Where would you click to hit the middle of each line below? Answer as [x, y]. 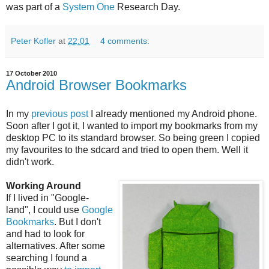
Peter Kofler [33, 41]
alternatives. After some [56, 246]
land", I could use [44, 210]
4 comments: [125, 41]
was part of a [34, 7]
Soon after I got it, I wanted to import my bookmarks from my [132, 125]
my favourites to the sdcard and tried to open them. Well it [127, 150]
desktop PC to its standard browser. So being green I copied [133, 138]
